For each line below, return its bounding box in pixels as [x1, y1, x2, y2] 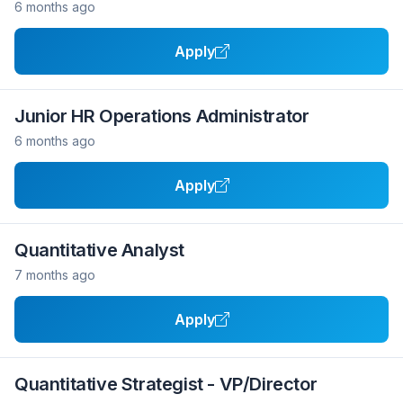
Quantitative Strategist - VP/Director [14, 373, 318, 395]
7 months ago [14, 267, 95, 282]
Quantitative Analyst [14, 239, 184, 261]
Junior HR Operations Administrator [14, 105, 309, 127]
